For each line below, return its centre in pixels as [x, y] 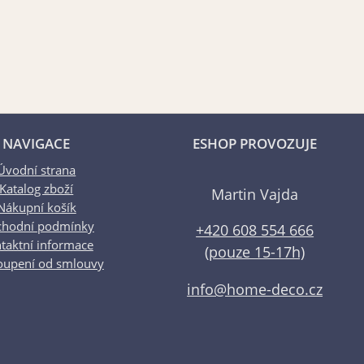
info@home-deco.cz [255, 288]
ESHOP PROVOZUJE [255, 144]
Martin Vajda [255, 193]
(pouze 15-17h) [255, 252]
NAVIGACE [37, 144]
